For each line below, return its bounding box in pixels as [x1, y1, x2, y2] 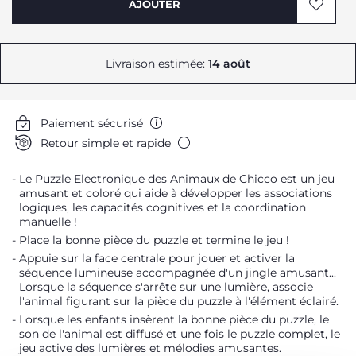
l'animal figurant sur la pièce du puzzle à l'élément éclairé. [19, 294, 339, 308]
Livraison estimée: [106, 56, 208, 71]
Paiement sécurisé [41, 115, 143, 130]
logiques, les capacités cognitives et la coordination [19, 200, 306, 215]
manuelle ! [19, 215, 77, 229]
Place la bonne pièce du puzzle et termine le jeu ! [19, 233, 289, 247]
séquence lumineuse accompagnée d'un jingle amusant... [19, 265, 336, 280]
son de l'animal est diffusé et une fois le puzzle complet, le [19, 327, 340, 341]
